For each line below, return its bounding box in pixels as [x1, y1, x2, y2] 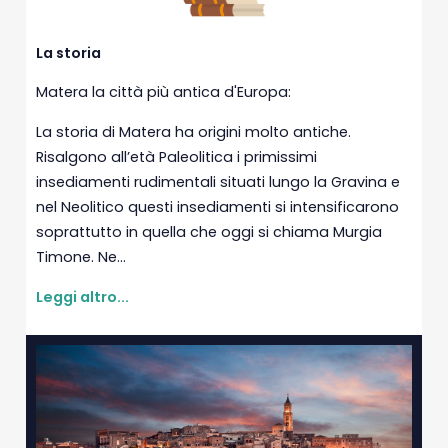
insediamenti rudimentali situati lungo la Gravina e [36, 172, 401, 192]
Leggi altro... [36, 287, 130, 307]
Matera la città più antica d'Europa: [36, 82, 292, 102]
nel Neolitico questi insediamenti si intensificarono [36, 197, 400, 217]
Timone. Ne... [36, 247, 127, 267]
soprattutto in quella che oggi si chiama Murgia [36, 222, 383, 242]
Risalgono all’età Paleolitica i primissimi [36, 147, 318, 167]
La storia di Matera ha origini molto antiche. [36, 122, 352, 142]
